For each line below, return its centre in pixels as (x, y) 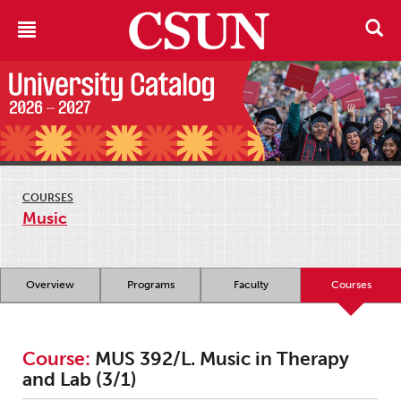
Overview (50, 285)
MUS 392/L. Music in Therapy (220, 359)
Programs (150, 285)
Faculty (251, 285)
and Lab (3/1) (80, 380)
